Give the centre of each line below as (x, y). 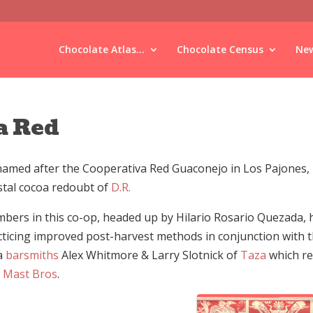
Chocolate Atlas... (101, 49)
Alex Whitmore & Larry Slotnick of (149, 255)
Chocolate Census (220, 49)
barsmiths (32, 255)
